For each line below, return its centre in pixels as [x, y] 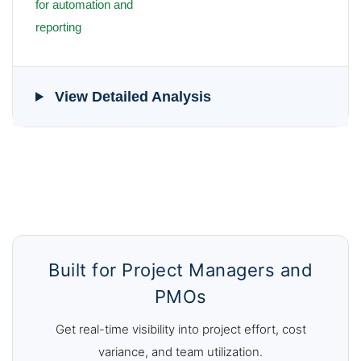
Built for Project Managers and [180, 270]
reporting [58, 27]
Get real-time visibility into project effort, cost [180, 330]
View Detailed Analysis [131, 97]
